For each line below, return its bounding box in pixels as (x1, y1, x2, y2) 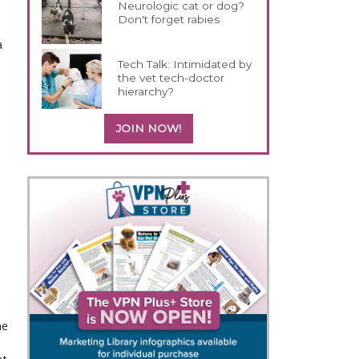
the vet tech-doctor (118, 71, 225, 84)
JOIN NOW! (115, 121, 181, 135)
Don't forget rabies (118, 12, 220, 26)
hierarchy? (118, 84, 175, 98)
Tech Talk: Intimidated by (118, 57, 252, 71)
